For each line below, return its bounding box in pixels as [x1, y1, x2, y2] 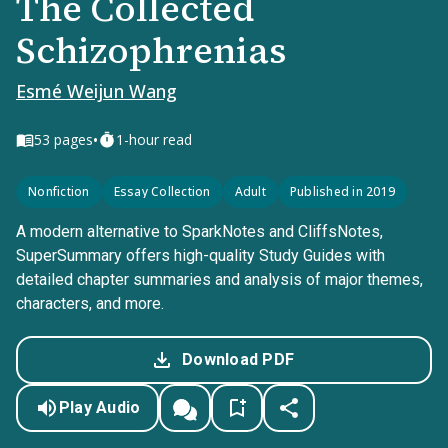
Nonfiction [28, 183, 90, 200]
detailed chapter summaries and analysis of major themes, [16, 270, 423, 289]
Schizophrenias [16, 26, 287, 75]
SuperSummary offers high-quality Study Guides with [16, 246, 385, 265]
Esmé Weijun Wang [16, 79, 177, 103]
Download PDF [182, 350, 294, 369]
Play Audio [58, 398, 141, 417]
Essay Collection [113, 183, 211, 200]
